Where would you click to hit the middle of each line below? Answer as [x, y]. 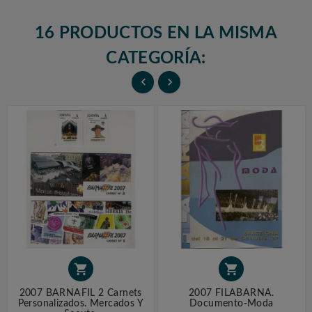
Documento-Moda [231, 303]
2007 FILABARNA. [231, 293]
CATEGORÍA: [156, 59]
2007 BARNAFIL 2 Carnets [80, 293]
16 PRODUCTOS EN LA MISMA [156, 34]
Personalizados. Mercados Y [80, 303]
